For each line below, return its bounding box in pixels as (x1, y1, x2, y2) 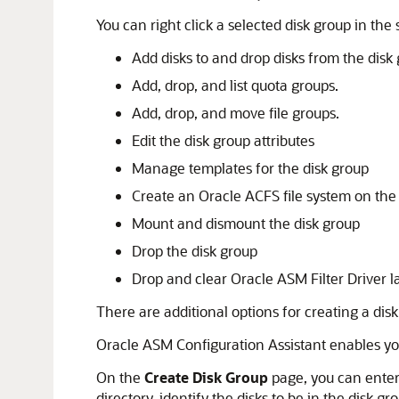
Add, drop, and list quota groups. (132, 76, 338, 94)
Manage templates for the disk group (132, 159, 369, 177)
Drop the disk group (132, 241, 257, 260)
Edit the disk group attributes (132, 131, 314, 150)
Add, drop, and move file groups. (132, 103, 339, 122)
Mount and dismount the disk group (132, 214, 360, 232)
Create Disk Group (144, 368, 268, 387)
